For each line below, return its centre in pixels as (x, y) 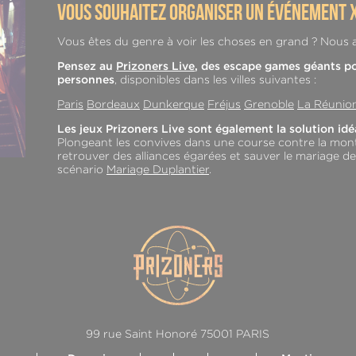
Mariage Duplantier (158, 170)
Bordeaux (113, 104)
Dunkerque (174, 104)
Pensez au (87, 66)
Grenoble (269, 104)
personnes (86, 80)
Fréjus (224, 104)
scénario (82, 170)
